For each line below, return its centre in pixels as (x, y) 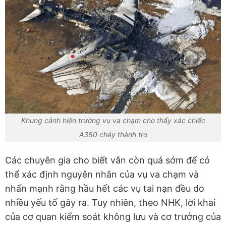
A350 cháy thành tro (113, 134)
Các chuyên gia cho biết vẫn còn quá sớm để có (107, 160)
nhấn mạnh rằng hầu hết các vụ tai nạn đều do (105, 188)
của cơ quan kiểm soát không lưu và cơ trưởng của (113, 216)
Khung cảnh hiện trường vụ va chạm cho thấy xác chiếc (113, 120)
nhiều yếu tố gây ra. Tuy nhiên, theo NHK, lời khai (110, 202)
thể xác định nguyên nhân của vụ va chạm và (102, 174)
